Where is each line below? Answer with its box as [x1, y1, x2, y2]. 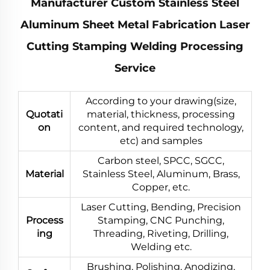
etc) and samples [119, 134, 202, 146]
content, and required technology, [78, 121, 243, 133]
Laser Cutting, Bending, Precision [81, 201, 241, 213]
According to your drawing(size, [86, 95, 236, 107]
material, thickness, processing [87, 108, 235, 120]
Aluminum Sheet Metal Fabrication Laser [20, 17, 250, 31]
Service [115, 61, 155, 75]
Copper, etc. [132, 181, 190, 193]
